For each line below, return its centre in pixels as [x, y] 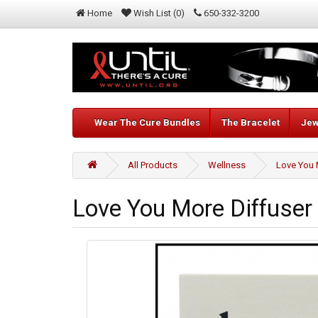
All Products [153, 165]
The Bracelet [251, 123]
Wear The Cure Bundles [147, 123]
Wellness [227, 165]
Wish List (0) [159, 13]
